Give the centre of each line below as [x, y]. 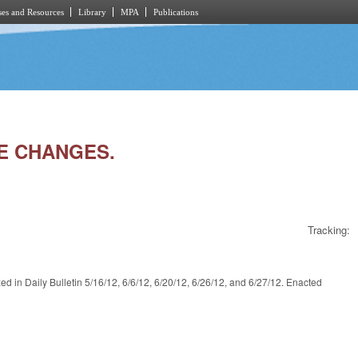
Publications [176, 12]
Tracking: [329, 230]
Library [92, 12]
